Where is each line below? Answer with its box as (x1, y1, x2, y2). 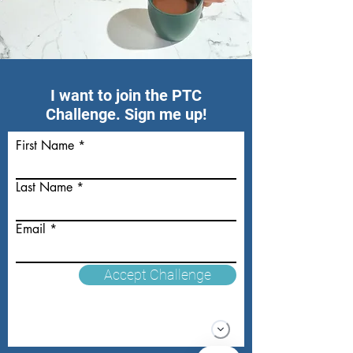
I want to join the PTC (50, 86, 202, 105)
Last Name (16, 179, 72, 195)
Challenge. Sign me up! (46, 105, 206, 124)
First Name (16, 137, 74, 154)
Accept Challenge (104, 267, 211, 283)
